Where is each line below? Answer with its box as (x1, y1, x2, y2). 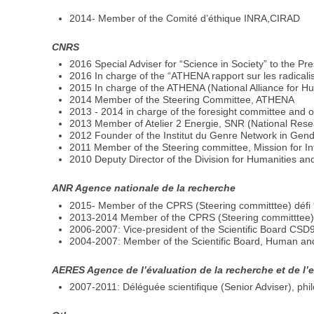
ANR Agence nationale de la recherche (52, 182, 236, 194)
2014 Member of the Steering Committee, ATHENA (69, 94, 295, 106)
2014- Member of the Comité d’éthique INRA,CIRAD (69, 12, 301, 24)
